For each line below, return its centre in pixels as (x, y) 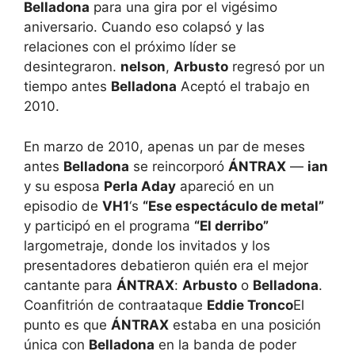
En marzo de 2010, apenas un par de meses (164, 146)
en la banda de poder (225, 344)
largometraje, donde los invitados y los (147, 245)
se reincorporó (179, 166)
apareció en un (225, 186)
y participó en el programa (109, 225)
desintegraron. (72, 67)
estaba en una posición (245, 324)
